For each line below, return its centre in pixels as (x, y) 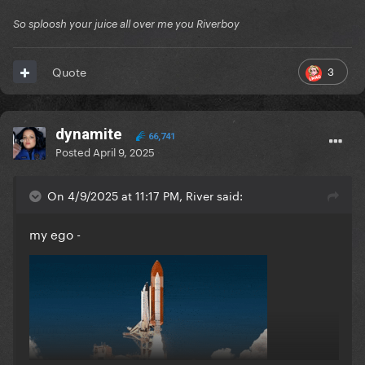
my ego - (55, 233)
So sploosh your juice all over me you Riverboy (126, 24)
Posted (74, 151)
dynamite (91, 134)
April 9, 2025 (124, 151)
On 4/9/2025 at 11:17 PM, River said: (145, 195)
